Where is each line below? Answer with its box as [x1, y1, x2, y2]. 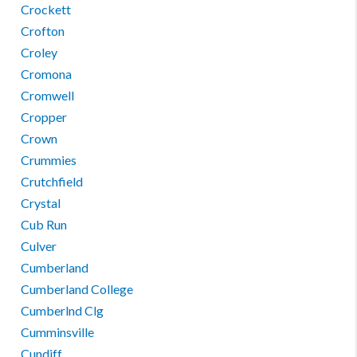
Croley [21, 45, 58, 60]
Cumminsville [21, 324, 95, 339]
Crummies [21, 152, 77, 167]
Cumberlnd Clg [21, 303, 104, 318]
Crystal [21, 195, 61, 210]
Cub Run [21, 217, 68, 232]
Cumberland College [21, 281, 134, 296]
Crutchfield [21, 174, 84, 189]
